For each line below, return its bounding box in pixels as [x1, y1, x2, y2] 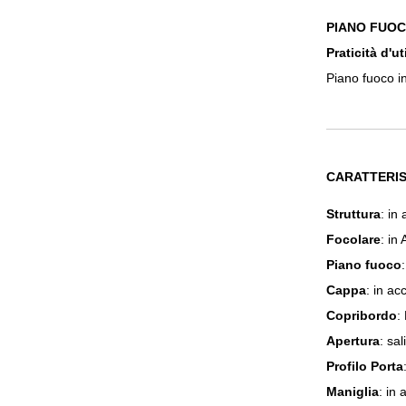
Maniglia [326, 384, 379, 399]
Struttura [326, 207, 381, 221]
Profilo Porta [326, 359, 403, 373]
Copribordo [326, 308, 397, 323]
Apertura [326, 333, 380, 348]
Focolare [326, 232, 381, 246]
